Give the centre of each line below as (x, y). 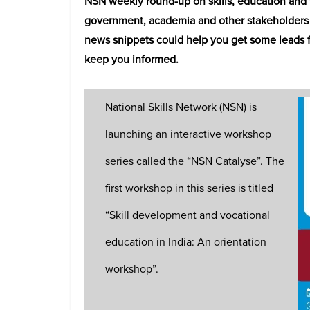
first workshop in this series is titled (189, 188)
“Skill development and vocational (188, 215)
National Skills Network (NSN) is (181, 107)
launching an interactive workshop (188, 134)
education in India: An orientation (186, 241)
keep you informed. (131, 59)
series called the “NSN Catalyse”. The (195, 161)
